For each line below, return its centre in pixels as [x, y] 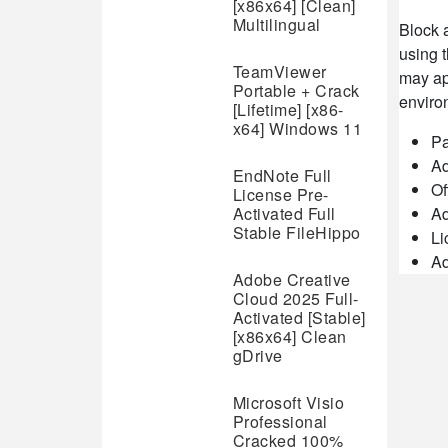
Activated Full [284, 213]
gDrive [257, 355]
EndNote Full [282, 175]
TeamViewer [279, 71]
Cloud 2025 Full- [295, 298]
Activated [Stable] [299, 317]
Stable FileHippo [296, 232]
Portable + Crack [296, 90]
